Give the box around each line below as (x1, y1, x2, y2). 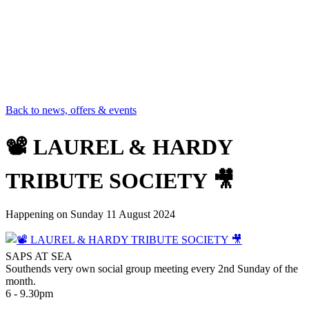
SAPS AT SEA (6, 250, 72, 263)
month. (6, 275, 36, 288)
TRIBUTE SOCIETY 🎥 (6, 168, 235, 193)
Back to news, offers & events (6, 103, 137, 116)
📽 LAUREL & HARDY (6, 134, 232, 159)
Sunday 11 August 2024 (70, 208, 175, 221)
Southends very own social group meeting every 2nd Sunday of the (6, 263, 298, 275)
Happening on (6, 208, 70, 221)
